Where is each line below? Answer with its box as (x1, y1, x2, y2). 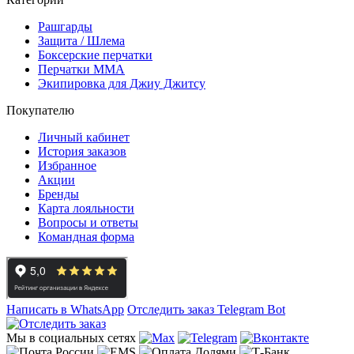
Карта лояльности (38, 201, 134, 215)
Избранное (38, 158, 96, 172)
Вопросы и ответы (38, 215, 138, 229)
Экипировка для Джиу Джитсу (38, 76, 205, 90)
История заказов (38, 144, 126, 158)
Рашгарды (38, 19, 92, 33)
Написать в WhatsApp (6, 302, 124, 316)
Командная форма (38, 229, 134, 243)
